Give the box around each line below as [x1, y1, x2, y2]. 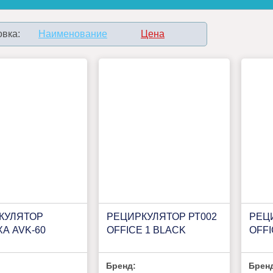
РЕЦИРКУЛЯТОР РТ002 [106, 211, 217, 222]
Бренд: [106, 261, 136, 271]
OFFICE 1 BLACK [106, 224, 186, 235]
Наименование [38, 29, 107, 40]
